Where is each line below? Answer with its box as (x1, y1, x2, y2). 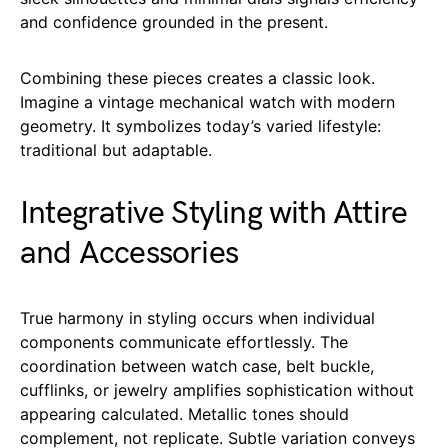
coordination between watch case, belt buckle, (20, 355, 374, 376)
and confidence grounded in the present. (20, 11, 328, 32)
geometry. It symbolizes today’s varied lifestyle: (20, 115, 381, 136)
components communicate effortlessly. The (20, 331, 348, 352)
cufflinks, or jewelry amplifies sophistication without (20, 379, 414, 400)
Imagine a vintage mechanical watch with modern (20, 91, 395, 112)
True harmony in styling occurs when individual (20, 307, 375, 328)
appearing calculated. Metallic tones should (20, 403, 349, 424)
